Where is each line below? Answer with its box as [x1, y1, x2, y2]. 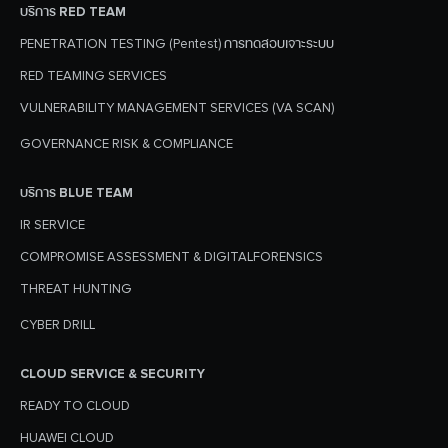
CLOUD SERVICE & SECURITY [20, 366, 205, 383]
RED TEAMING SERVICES [20, 68, 167, 85]
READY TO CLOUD [20, 398, 130, 415]
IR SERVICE [20, 217, 85, 234]
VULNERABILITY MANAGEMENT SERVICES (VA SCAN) [20, 100, 334, 117]
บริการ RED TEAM [20, 4, 126, 21]
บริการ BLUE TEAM [20, 185, 133, 202]
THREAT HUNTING [20, 281, 132, 298]
